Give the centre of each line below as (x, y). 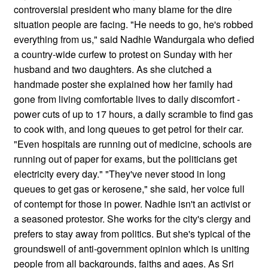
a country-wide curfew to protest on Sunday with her (123, 54)
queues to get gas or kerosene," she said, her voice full (129, 188)
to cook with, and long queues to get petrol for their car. (129, 129)
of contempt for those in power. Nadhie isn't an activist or (132, 203)
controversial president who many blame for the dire (123, 9)
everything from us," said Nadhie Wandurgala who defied (134, 39)
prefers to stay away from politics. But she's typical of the (132, 233)
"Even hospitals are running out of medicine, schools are (133, 144)
